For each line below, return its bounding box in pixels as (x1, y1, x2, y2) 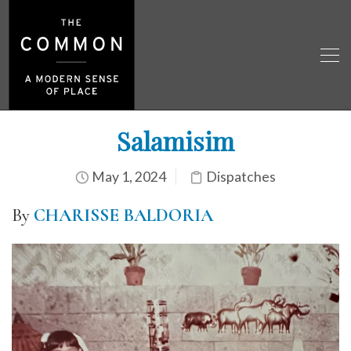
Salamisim (117, 124, 234, 157)
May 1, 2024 (89, 168, 166, 185)
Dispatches (206, 168, 276, 185)
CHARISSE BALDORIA (34, 204, 213, 226)
